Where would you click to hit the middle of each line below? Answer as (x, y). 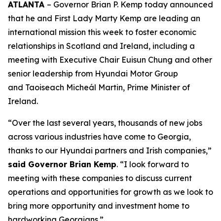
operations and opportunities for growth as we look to (110, 192)
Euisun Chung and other (167, 60)
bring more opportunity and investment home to (99, 206)
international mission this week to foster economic (102, 32)
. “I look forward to (153, 164)
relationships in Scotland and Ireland (78, 46)
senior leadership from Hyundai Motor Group (93, 74)
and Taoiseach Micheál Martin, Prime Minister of (99, 87)
